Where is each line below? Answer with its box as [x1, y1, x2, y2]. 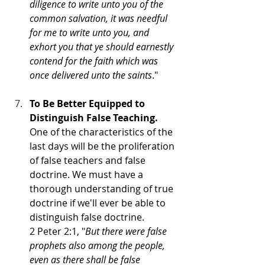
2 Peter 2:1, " [30, 224, 85, 238]
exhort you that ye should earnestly [30, 40, 176, 53]
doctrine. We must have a [30, 167, 146, 181]
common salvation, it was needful [30, 11, 170, 25]
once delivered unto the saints [30, 68, 152, 82]
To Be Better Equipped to [30, 96, 147, 110]
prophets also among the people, [30, 238, 167, 252]
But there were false [85, 224, 169, 238]
